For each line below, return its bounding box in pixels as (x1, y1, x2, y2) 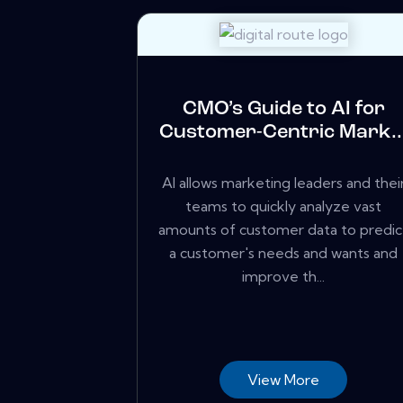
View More (247, 370, 320, 389)
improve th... (242, 266, 326, 285)
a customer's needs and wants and (169, 243, 399, 262)
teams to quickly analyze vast (185, 196, 382, 215)
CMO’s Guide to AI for (182, 99, 385, 121)
